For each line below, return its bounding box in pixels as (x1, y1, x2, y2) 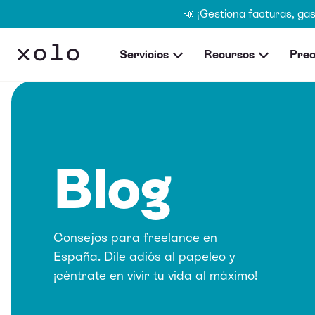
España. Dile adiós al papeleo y (53, 248, 235, 264)
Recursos (204, 47, 255, 61)
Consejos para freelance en (53, 229, 217, 245)
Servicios (120, 47, 169, 61)
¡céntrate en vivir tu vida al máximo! (53, 267, 257, 283)
